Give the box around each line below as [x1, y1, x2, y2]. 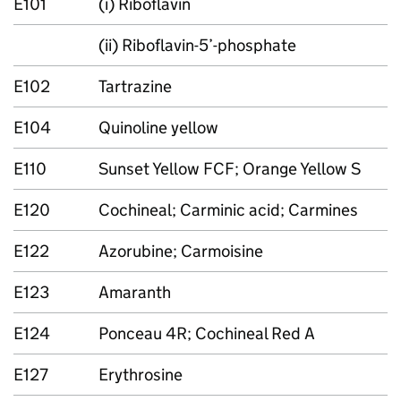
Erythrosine [98, 364, 183, 385]
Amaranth [98, 282, 171, 303]
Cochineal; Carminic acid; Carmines [98, 200, 358, 220]
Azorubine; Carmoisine [98, 241, 263, 261]
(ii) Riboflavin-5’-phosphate [98, 35, 296, 55]
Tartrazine [98, 76, 172, 97]
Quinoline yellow [98, 117, 218, 138]
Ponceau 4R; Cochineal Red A [98, 323, 315, 344]
